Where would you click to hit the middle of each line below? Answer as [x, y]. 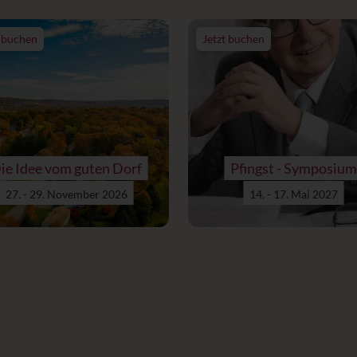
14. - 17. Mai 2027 [293, 194]
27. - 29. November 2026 [66, 194]
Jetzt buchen [233, 39]
